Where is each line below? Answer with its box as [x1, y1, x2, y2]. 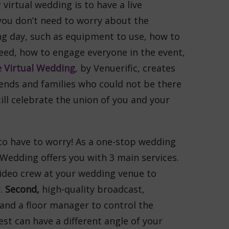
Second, [5, 183, 42, 195]
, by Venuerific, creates [75, 62, 175, 74]
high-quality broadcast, [41, 183, 145, 195]
